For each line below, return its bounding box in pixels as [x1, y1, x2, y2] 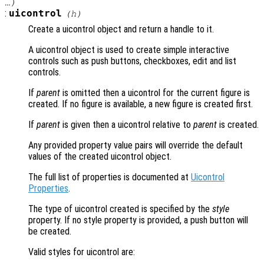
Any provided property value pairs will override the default [28, 140, 243, 151]
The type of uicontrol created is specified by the [28, 203, 212, 215]
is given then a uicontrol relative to [60, 119, 193, 131]
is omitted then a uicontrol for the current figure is [60, 87, 250, 99]
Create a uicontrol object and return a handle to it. [28, 24, 214, 35]
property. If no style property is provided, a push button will [28, 214, 248, 226]
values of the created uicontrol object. [28, 151, 171, 163]
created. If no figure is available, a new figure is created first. [28, 98, 253, 110]
